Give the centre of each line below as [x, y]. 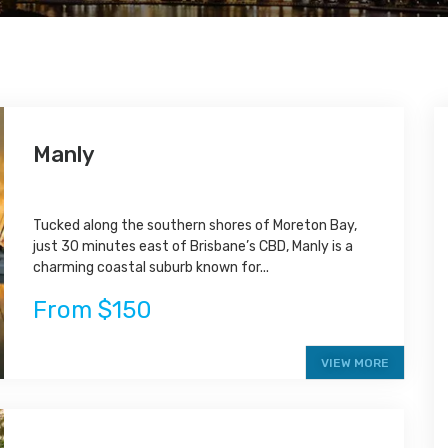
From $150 [93, 310]
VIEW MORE [355, 363]
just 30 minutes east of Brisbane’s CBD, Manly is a [193, 246]
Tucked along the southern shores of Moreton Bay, [195, 225]
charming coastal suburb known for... [151, 267]
